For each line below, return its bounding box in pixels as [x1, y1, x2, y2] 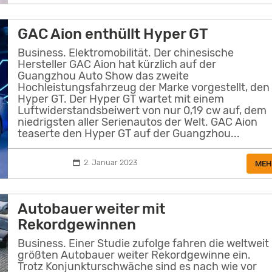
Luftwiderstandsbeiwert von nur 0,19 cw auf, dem [18, 103, 267, 117]
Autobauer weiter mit [18, 200, 166, 218]
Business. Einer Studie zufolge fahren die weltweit [18, 236, 270, 250]
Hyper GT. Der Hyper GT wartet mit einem [18, 92, 225, 106]
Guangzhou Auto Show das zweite [18, 69, 189, 83]
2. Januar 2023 [83, 158, 137, 168]
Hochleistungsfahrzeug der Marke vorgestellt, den [18, 80, 270, 94]
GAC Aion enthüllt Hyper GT [18, 25, 209, 43]
